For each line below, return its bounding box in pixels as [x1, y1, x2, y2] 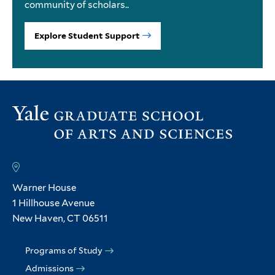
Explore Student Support [34, 30, 140, 41]
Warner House [12, 182, 78, 193]
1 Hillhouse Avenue [12, 197, 95, 209]
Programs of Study [25, 245, 103, 255]
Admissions [25, 263, 74, 273]
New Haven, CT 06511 [12, 212, 108, 224]
